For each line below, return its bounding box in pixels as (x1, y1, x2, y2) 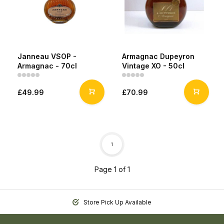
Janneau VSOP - (17, 52, 76, 60)
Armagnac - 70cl (17, 61, 77, 70)
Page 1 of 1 (94, 165, 130, 173)
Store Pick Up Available (82, 198, 151, 206)
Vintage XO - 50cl (122, 61, 184, 70)
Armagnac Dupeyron (122, 52, 194, 60)
